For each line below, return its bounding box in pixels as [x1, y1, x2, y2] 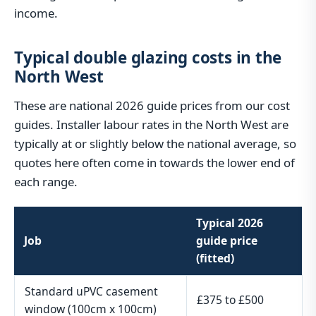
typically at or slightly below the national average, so [14, 135, 296, 152]
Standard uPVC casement [25, 284, 159, 300]
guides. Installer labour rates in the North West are [14, 116, 288, 133]
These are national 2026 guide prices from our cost [14, 97, 290, 114]
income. [14, 5, 58, 22]
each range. [14, 173, 78, 190]
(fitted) [196, 250, 235, 267]
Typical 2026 [196, 215, 264, 231]
